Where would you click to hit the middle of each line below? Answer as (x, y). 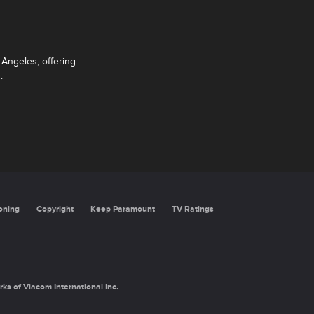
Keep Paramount (122, 209)
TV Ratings (192, 209)
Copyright (55, 209)
